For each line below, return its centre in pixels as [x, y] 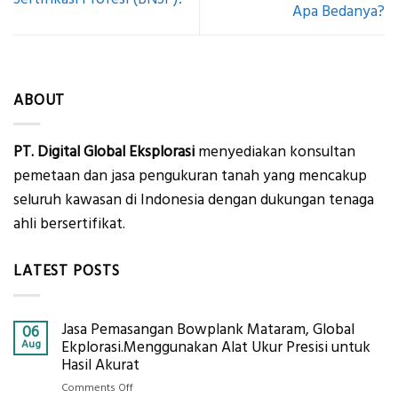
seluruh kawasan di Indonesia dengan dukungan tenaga [194, 200]
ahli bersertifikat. [69, 224]
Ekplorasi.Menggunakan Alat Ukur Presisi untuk [216, 347]
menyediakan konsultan [275, 152]
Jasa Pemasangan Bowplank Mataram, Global [208, 329]
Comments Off [97, 387]
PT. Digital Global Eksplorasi [104, 152]
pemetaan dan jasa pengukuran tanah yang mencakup [190, 176]
